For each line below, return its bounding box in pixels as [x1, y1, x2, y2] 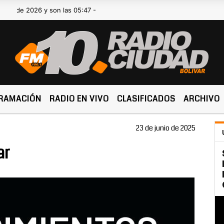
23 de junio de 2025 [136, 123, 195, 133]
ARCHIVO [183, 93, 220, 104]
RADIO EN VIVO [49, 93, 109, 104]
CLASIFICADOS [117, 93, 176, 104]
